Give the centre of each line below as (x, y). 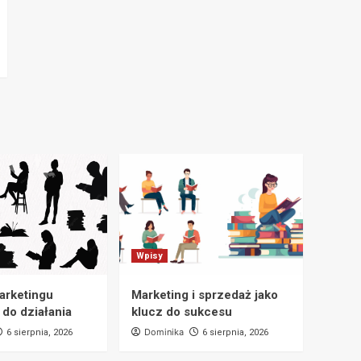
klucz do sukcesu (182, 311)
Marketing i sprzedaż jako (205, 295)
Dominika (164, 332)
